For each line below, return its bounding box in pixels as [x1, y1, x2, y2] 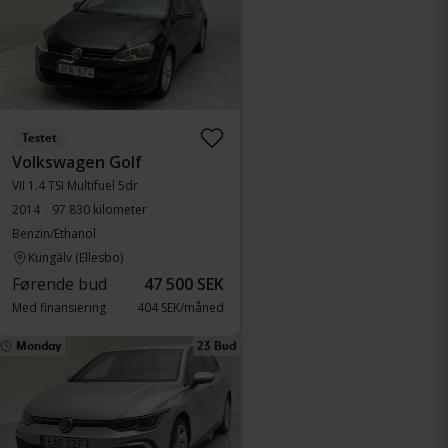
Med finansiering [12, 299, 106, 316]
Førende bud [12, 273, 107, 295]
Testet [22, 131, 57, 145]
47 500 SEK [144, 273, 224, 295]
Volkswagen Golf [12, 151, 142, 173]
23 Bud [197, 339, 236, 353]
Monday [16, 339, 62, 353]
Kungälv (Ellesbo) [28, 249, 123, 266]
